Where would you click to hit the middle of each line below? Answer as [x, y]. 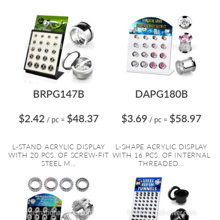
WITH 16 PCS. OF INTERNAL [161, 155]
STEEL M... [59, 163]
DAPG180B [161, 94]
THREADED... [161, 163]
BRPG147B [59, 94]
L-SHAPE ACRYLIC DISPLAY [161, 147]
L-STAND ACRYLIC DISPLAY [59, 147]
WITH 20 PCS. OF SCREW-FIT [59, 155]
